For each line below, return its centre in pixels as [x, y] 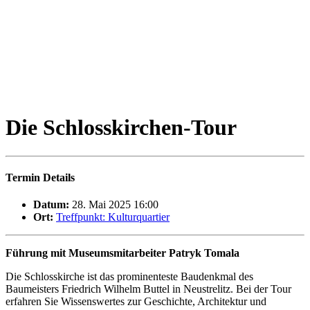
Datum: [51, 205]
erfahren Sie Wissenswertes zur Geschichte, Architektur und [136, 302]
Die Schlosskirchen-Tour [121, 128]
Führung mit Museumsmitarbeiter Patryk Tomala [122, 253]
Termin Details [40, 177]
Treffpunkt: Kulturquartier [113, 217]
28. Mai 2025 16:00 [115, 205]
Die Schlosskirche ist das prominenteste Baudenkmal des [129, 277]
